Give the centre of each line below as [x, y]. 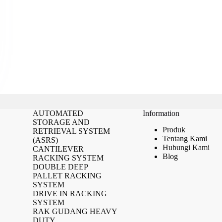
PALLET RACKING [67, 176]
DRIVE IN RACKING [70, 194]
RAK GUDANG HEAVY [75, 211]
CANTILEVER [58, 149]
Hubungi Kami [186, 147]
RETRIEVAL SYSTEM [71, 131]
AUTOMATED [58, 113]
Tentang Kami [185, 138]
